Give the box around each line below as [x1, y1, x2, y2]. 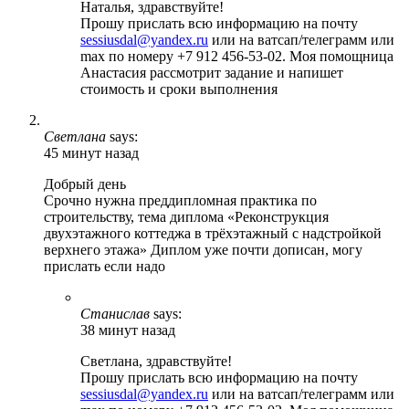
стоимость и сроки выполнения [80, 80, 278, 97]
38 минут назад [80, 321, 175, 338]
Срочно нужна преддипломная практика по [44, 192, 317, 208]
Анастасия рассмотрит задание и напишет [80, 64, 343, 80]
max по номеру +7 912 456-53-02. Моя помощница [80, 47, 393, 64]
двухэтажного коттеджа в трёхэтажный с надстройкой [44, 225, 382, 241]
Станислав [80, 305, 150, 321]
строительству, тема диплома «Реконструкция [44, 208, 329, 225]
